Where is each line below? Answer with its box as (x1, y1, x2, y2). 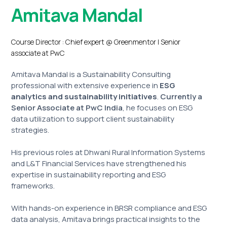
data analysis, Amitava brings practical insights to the (11, 214, 201, 225)
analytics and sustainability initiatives (11, 91, 158, 102)
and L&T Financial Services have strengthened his (11, 158, 187, 169)
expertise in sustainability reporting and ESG (11, 169, 166, 180)
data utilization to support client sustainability (11, 113, 175, 125)
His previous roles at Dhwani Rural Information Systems (11, 147, 206, 158)
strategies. (11, 125, 50, 136)
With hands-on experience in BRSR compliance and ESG (11, 203, 207, 214)
